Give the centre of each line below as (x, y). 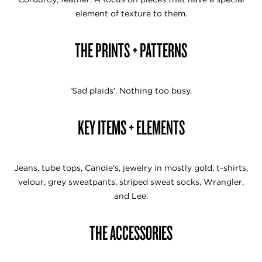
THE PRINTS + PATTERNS (131, 49)
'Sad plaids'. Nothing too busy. (131, 90)
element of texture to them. (131, 13)
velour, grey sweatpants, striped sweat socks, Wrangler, (131, 182)
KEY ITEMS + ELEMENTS (131, 127)
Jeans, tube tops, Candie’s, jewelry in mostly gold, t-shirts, (131, 168)
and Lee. (131, 196)
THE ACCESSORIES (131, 232)
